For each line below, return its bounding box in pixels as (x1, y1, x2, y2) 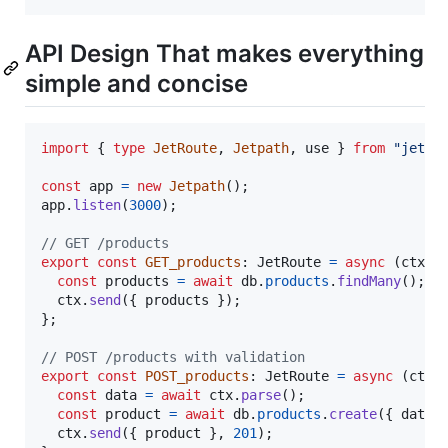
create (329, 406, 377, 423)
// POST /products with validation (41, 349, 305, 366)
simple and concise (25, 69, 248, 99)
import (41, 140, 89, 157)
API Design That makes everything (25, 39, 424, 69)
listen (73, 197, 121, 214)
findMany (337, 273, 401, 290)
